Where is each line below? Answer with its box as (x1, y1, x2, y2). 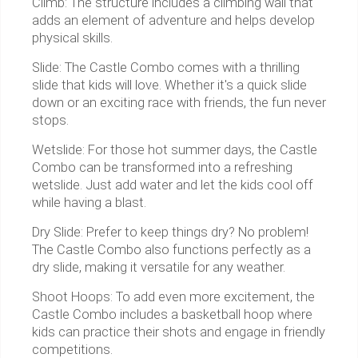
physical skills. (32, 30, 113, 46)
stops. (32, 113, 69, 129)
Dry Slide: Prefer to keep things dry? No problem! (32, 225, 308, 241)
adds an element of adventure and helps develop (32, 13, 315, 29)
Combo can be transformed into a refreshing (32, 160, 292, 176)
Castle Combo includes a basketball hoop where (32, 307, 312, 323)
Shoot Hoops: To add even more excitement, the (32, 289, 315, 305)
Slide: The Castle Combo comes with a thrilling (32, 60, 300, 76)
